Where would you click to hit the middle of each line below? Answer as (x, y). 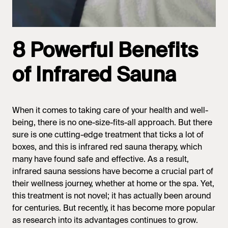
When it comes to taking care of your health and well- (110, 110)
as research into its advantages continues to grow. (105, 220)
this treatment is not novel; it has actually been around (112, 196)
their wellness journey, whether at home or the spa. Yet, (113, 183)
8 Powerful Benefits (105, 51)
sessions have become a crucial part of (140, 171)
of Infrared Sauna (94, 76)
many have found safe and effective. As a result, (101, 159)
